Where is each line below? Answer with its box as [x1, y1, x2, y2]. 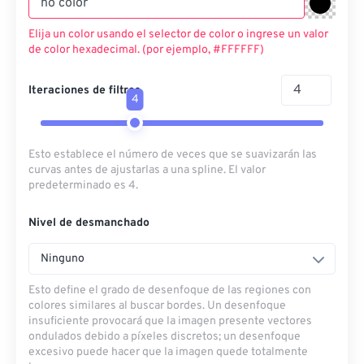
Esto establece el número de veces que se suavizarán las [28, 148, 317, 162]
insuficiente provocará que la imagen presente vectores [28, 314, 312, 328]
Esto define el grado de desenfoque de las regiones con [28, 284, 311, 297]
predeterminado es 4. [28, 179, 138, 193]
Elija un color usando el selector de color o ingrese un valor [28, 28, 328, 41]
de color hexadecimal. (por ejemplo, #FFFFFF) [28, 43, 264, 57]
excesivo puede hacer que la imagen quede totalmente [28, 345, 308, 359]
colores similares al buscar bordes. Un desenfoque [28, 299, 286, 313]
